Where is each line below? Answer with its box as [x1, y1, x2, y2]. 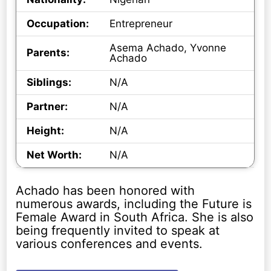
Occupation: [27, 18, 90, 30]
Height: [27, 125, 65, 137]
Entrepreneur [109, 18, 173, 30]
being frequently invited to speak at [16, 223, 220, 238]
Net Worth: [27, 149, 82, 162]
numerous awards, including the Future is [16, 196, 252, 211]
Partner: [27, 100, 68, 113]
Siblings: [27, 76, 72, 89]
